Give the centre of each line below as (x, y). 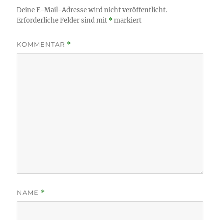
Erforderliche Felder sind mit (63, 20)
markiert (127, 20)
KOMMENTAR (42, 44)
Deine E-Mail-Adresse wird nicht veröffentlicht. (92, 10)
